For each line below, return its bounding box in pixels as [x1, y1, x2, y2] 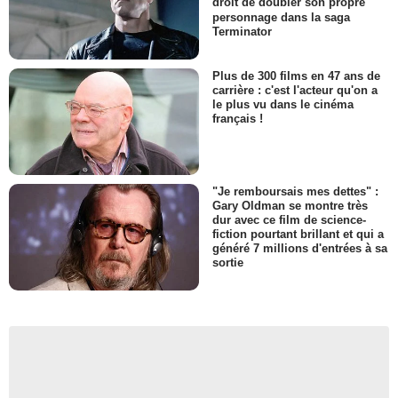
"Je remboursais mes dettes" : [212, 185, 378, 199]
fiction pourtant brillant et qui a [212, 227, 384, 242]
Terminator [212, 24, 272, 38]
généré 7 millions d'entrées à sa [212, 242, 387, 256]
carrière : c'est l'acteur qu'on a [212, 83, 378, 97]
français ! [212, 111, 263, 125]
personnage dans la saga [212, 10, 350, 24]
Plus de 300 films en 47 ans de [212, 68, 380, 83]
